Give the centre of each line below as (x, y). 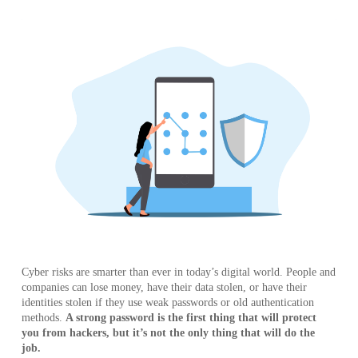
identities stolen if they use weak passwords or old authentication (167, 303)
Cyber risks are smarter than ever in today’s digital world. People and (178, 272)
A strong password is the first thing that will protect (191, 318)
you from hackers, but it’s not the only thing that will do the (168, 333)
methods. (43, 318)
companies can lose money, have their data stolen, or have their (164, 288)
